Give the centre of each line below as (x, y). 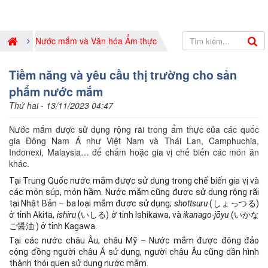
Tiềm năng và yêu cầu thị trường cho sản (123, 75)
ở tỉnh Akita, (33, 215)
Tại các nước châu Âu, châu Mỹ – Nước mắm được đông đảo (134, 240)
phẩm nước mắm (56, 92)
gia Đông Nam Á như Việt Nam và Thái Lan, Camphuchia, (134, 141)
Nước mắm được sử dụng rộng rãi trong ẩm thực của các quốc (134, 129)
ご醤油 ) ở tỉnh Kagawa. (53, 226)
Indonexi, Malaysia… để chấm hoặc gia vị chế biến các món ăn (134, 152)
